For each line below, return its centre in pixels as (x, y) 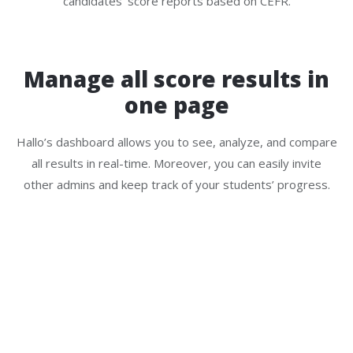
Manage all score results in (176, 78)
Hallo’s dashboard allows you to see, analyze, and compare (176, 141)
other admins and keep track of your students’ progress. (176, 184)
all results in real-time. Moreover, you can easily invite (176, 163)
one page (176, 104)
